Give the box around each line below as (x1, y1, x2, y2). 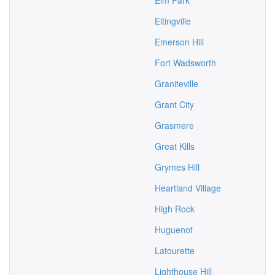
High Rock (155, 203, 195, 215)
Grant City (155, 98, 194, 110)
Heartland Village (155, 182, 221, 194)
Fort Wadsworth (155, 56, 216, 69)
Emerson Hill (155, 36, 204, 48)
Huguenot (155, 223, 193, 236)
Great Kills (155, 140, 195, 152)
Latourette (155, 244, 195, 257)
